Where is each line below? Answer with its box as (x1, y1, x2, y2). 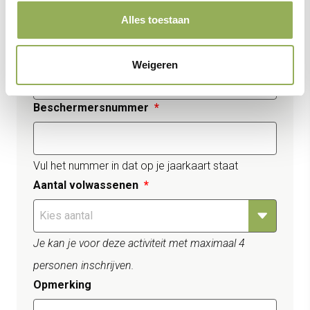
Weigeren (132, 59, 178, 71)
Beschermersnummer (33, 101, 149, 114)
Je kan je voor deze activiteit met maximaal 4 (33, 237, 245, 250)
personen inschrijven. (33, 259, 134, 272)
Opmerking (33, 278, 91, 291)
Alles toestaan (120, 13, 190, 26)
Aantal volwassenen (33, 179, 138, 192)
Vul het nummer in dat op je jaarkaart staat (33, 159, 238, 172)
